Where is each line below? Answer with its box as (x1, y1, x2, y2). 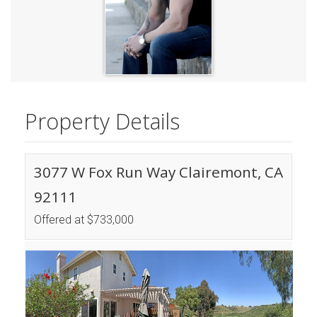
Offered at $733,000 (34, 213, 134, 227)
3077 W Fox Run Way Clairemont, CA (34, 162, 283, 183)
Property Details (25, 107, 180, 137)
